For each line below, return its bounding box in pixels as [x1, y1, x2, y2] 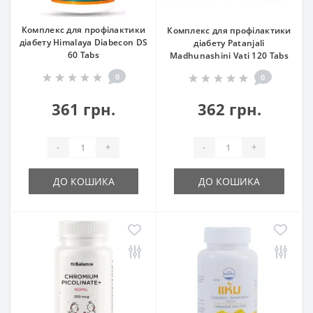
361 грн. [52, 98, 115, 119]
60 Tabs [67, 48, 100, 61]
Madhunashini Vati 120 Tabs [170, 49, 289, 61]
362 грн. [197, 98, 261, 119]
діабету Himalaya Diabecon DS [19, 36, 148, 48]
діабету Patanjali [194, 36, 265, 49]
